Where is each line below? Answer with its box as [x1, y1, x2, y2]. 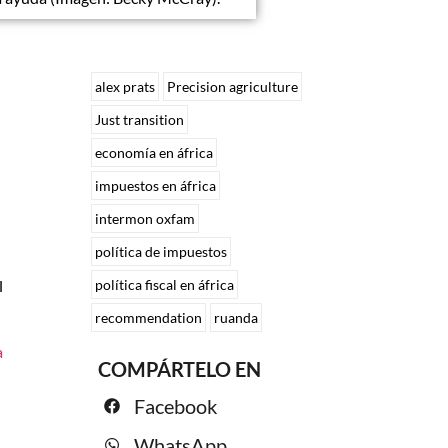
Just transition [95, 110, 185, 128]
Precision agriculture [167, 77, 299, 95]
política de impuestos [95, 242, 228, 260]
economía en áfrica [95, 143, 214, 161]
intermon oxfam [95, 209, 196, 227]
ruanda [214, 308, 259, 326]
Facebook [134, 394, 218, 419]
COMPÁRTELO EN [98, 357, 266, 382]
